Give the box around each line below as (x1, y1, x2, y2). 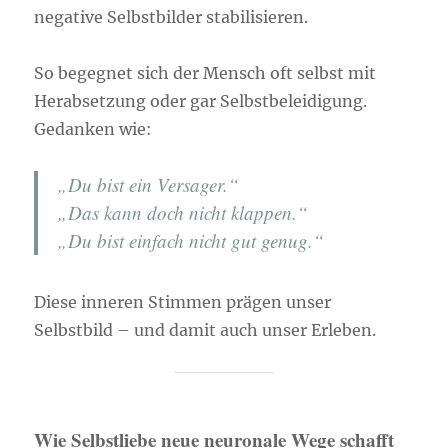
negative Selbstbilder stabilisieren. (34, 7, 309, 27)
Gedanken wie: (34, 119, 153, 139)
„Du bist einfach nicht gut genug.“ (57, 228, 325, 253)
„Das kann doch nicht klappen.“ (57, 200, 309, 225)
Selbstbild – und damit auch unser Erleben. (34, 320, 377, 341)
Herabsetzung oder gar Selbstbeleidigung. (34, 91, 368, 111)
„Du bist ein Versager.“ (57, 172, 240, 197)
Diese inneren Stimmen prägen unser (34, 292, 332, 313)
